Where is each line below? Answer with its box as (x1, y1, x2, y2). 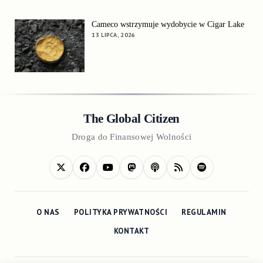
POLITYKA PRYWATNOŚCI (73, 207, 168, 218)
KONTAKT (113, 225, 150, 236)
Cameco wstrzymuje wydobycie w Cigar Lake (92, 20, 245, 29)
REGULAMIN (181, 207, 227, 218)
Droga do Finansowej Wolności (71, 132, 192, 141)
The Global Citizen (83, 112, 180, 126)
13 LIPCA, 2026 (92, 31, 136, 39)
